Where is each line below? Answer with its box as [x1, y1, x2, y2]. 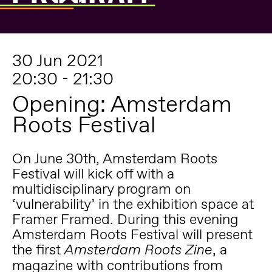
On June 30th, [12, 148, 103, 168]
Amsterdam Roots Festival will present [12, 224, 253, 243]
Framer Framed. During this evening [12, 209, 239, 228]
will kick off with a [59, 163, 174, 183]
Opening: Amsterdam [12, 89, 232, 120]
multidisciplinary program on [12, 178, 191, 198]
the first [12, 239, 64, 259]
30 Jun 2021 [12, 49, 103, 72]
